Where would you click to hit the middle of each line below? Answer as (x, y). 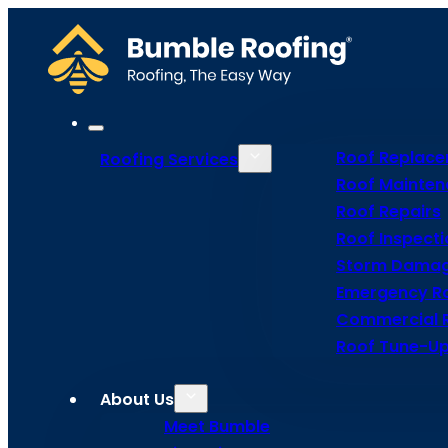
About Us (137, 399)
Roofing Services (169, 159)
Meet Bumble (217, 426)
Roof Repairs (388, 211)
